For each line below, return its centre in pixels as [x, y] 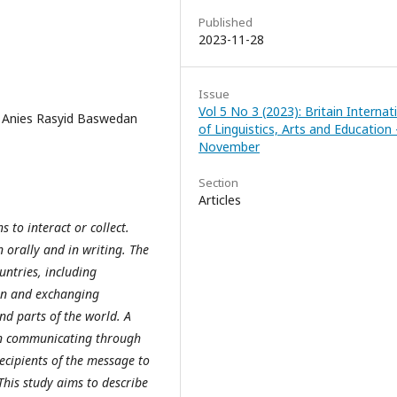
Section [218, 182]
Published [226, 22]
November [229, 146]
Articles [220, 199]
